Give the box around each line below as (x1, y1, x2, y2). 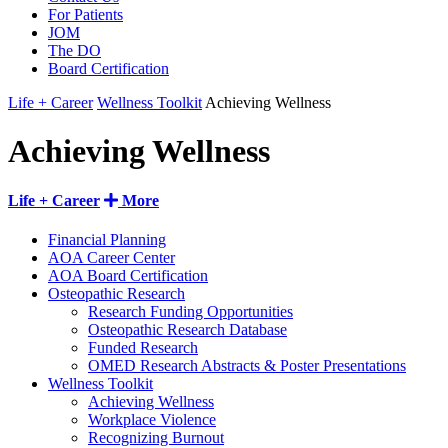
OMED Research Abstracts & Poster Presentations (88, 357, 406, 375)
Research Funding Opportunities (88, 303, 293, 321)
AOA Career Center (48, 249, 175, 267)
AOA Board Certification (48, 267, 208, 285)
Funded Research (88, 339, 198, 357)
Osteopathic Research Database (88, 321, 287, 339)
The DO (48, 42, 101, 59)
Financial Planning (48, 231, 166, 249)
